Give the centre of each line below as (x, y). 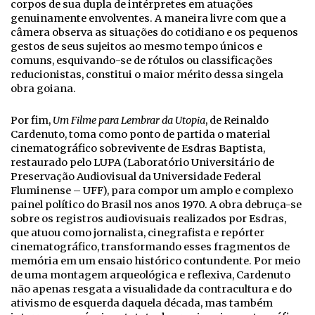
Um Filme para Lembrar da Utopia (129, 121)
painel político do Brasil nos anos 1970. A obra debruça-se (156, 205)
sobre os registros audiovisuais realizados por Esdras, (148, 219)
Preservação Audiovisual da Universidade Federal (136, 177)
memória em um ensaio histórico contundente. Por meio (155, 261)
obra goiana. (43, 89)
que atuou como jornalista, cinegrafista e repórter (137, 233)
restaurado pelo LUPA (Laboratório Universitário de (142, 163)
